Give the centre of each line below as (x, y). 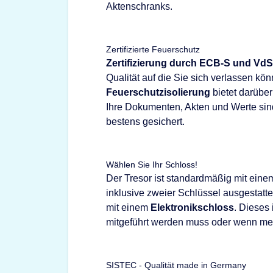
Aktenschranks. (139, 6)
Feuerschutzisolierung (158, 92)
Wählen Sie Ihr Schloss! (152, 165)
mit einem (128, 207)
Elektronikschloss (192, 207)
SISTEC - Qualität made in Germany (176, 265)
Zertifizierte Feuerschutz (153, 49)
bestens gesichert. (145, 122)
